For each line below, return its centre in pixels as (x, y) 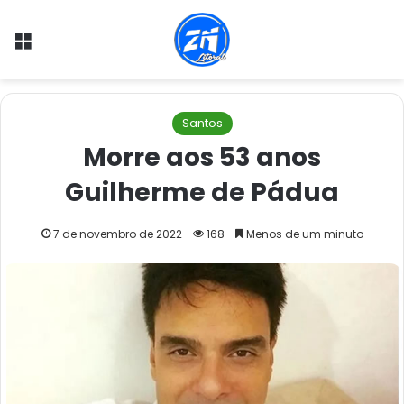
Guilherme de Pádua (202, 193)
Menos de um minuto (303, 234)
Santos (202, 123)
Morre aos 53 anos (202, 157)
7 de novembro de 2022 (117, 234)
